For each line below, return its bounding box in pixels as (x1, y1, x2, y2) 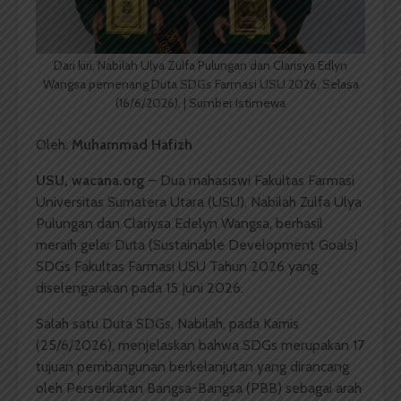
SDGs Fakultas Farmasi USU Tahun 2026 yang (36, 258, 318, 276)
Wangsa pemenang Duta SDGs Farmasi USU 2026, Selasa (42, 76, 359, 93)
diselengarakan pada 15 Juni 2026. (36, 279, 243, 297)
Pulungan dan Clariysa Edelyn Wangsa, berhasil (36, 215, 323, 233)
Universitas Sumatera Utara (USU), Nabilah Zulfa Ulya (36, 193, 362, 211)
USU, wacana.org (36, 172, 145, 190)
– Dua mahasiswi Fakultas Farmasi (145, 172, 354, 190)
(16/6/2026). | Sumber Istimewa (115, 95, 286, 112)
